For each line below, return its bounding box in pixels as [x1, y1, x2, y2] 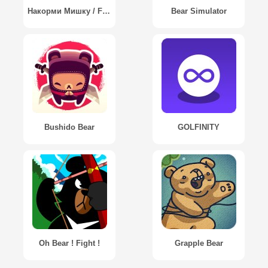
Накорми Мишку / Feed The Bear [102, 6, 110, 16]
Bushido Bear [44, 122, 95, 132]
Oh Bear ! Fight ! [39, 238, 100, 248]
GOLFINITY [178, 122, 220, 132]
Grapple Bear [174, 238, 223, 248]
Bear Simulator [170, 6, 227, 16]
